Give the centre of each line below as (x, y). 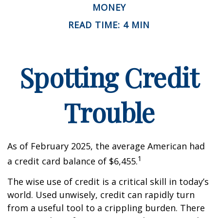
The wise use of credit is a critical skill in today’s (108, 181)
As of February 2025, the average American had (106, 146)
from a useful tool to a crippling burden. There (106, 208)
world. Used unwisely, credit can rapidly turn (101, 194)
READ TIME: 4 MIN (109, 25)
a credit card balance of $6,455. (73, 161)
